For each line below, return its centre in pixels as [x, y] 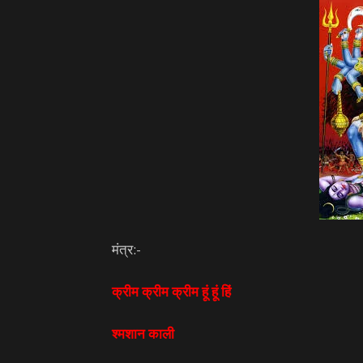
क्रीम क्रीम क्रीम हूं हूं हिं [171, 291]
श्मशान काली [143, 333]
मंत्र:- [126, 249]
